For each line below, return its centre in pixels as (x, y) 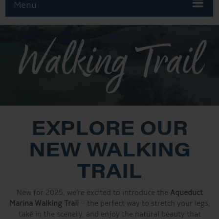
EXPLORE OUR (109, 127)
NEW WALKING (109, 148)
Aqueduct (186, 193)
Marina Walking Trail (44, 203)
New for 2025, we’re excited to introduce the (93, 193)
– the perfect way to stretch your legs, (144, 203)
